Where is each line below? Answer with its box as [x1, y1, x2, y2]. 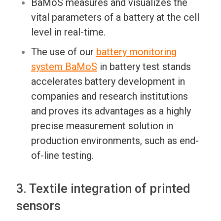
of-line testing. [31, 149, 94, 162]
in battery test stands [97, 61, 191, 73]
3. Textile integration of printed [16, 182, 190, 196]
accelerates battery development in [31, 75, 185, 88]
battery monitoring [96, 46, 177, 58]
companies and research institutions [31, 90, 188, 103]
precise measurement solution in [31, 120, 173, 132]
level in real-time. [31, 26, 106, 38]
